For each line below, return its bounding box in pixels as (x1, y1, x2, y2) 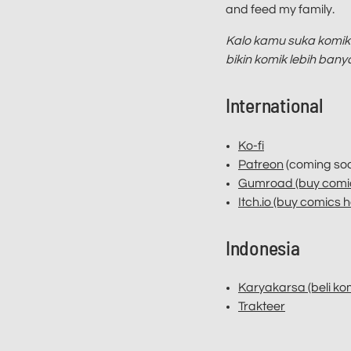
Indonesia (226, 234, 300, 259)
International (226, 92, 323, 117)
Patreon (238, 157, 284, 171)
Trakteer (238, 300, 285, 313)
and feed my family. (226, 3, 335, 16)
